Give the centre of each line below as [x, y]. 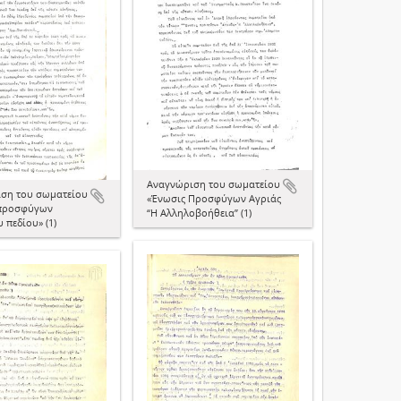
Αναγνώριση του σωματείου [213, 184]
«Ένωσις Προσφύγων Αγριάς [214, 199]
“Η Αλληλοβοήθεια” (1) [199, 213]
